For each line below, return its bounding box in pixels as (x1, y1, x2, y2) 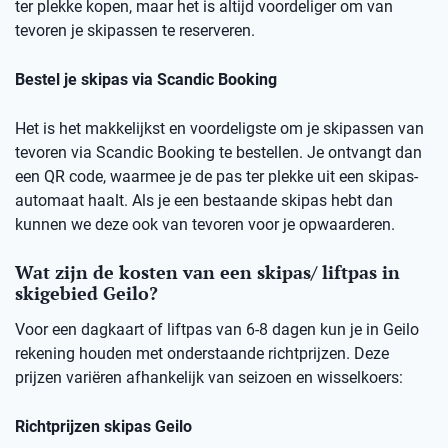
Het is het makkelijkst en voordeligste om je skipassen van (15, 119, 424, 139)
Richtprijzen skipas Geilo (15, 417, 192, 437)
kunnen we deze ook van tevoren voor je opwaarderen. (15, 215, 395, 235)
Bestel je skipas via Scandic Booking (15, 70, 281, 90)
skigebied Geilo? (15, 281, 158, 306)
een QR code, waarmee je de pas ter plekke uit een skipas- (15, 167, 418, 187)
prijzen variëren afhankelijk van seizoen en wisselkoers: (15, 368, 403, 388)
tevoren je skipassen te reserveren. (15, 21, 255, 41)
